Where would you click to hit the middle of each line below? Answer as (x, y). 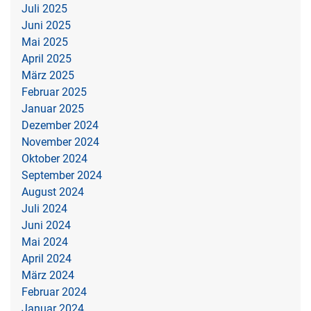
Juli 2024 (44, 208)
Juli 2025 (44, 8)
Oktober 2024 (54, 158)
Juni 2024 (46, 225)
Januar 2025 (53, 108)
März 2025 (48, 75)
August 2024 (53, 192)
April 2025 (47, 58)
